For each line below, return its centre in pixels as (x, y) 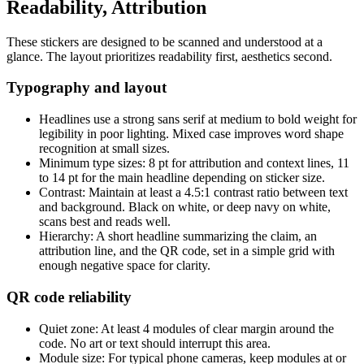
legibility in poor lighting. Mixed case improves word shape (191, 134)
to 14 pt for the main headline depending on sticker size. (182, 178)
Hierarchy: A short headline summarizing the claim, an (178, 236)
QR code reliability (69, 297)
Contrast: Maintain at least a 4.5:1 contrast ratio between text (193, 193)
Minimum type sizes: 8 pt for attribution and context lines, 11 (194, 163)
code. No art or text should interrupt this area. (155, 343)
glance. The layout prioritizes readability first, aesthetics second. (169, 56)
